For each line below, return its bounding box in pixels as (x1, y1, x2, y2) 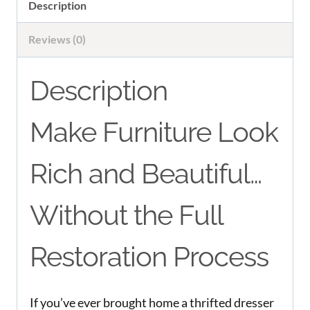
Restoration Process (30, 239, 268, 273)
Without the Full (30, 198, 223, 231)
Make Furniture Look (30, 115, 278, 148)
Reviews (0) (28, 33, 86, 46)
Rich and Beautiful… (30, 156, 262, 190)
